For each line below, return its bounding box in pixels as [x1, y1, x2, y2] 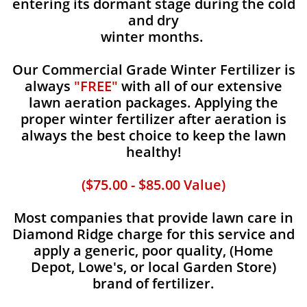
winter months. [100, 27, 207, 46]
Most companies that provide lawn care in [14, 208, 293, 227]
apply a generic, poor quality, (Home [34, 241, 273, 260]
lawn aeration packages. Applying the [29, 93, 278, 112]
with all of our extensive [118, 77, 282, 95]
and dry [128, 11, 179, 29]
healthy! [125, 143, 182, 161]
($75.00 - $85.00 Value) [82, 175, 225, 194]
